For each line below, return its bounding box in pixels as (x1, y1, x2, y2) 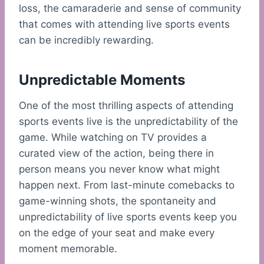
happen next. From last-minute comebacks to (19, 179, 235, 192)
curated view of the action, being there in (19, 147, 214, 160)
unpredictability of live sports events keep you (19, 211, 237, 223)
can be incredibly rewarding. (19, 34, 154, 47)
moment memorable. (19, 243, 117, 255)
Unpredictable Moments (19, 71, 185, 89)
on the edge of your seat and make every (19, 227, 214, 239)
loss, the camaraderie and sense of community (19, 2, 241, 15)
